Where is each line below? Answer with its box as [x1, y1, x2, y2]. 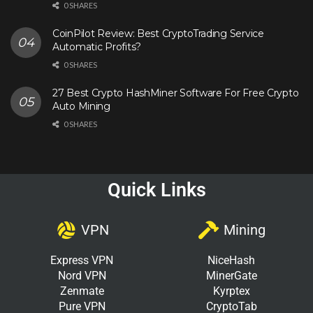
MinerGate [205, 269, 257, 283]
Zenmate [59, 284, 104, 298]
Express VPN [50, 254, 113, 268]
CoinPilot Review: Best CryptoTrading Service [52, 27, 264, 41]
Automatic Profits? [52, 41, 141, 54]
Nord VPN [57, 269, 106, 283]
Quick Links [107, 179, 206, 202]
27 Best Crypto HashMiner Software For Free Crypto [52, 87, 299, 100]
